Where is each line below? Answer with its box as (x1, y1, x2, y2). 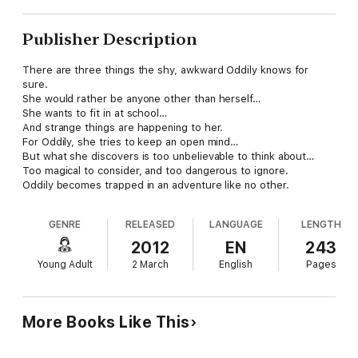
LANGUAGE (209, 219, 263, 231)
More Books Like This (22, 312, 190, 332)
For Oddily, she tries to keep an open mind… (22, 136, 239, 149)
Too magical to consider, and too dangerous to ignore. (22, 165, 288, 177)
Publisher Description (22, 30, 197, 50)
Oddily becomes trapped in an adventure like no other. (22, 179, 289, 192)
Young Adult (37, 259, 93, 271)
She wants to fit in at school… (22, 107, 168, 120)
